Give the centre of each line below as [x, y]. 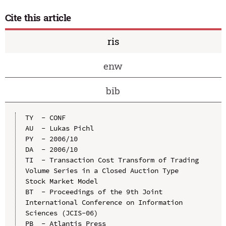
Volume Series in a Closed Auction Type [102, 171]
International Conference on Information [104, 203]
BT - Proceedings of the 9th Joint [94, 192]
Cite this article [38, 17]
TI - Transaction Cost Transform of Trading [112, 160]
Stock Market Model [61, 181]
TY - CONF [45, 118]
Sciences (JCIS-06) [61, 213]
